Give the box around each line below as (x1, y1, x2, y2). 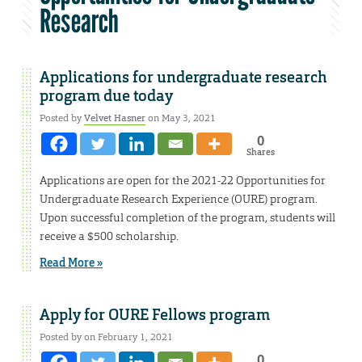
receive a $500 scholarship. (40, 229, 179, 244)
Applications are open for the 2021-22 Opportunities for (40, 173, 326, 188)
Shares (246, 146, 275, 158)
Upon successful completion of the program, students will (40, 210, 335, 225)
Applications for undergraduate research (40, 68, 327, 88)
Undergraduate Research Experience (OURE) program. (40, 192, 318, 207)
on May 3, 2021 (145, 112, 216, 125)
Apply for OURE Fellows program (40, 305, 270, 326)
